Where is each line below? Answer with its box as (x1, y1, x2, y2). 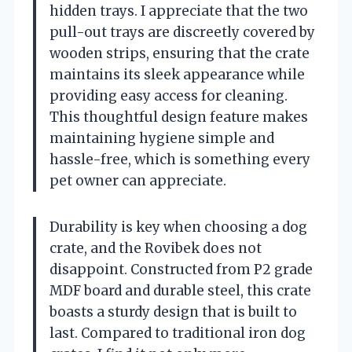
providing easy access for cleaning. (49, 86, 288, 104)
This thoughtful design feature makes (49, 108, 308, 126)
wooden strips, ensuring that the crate (49, 44, 310, 62)
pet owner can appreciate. (49, 171, 226, 189)
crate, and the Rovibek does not (49, 239, 262, 257)
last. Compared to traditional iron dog (49, 324, 306, 342)
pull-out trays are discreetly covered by (49, 23, 315, 41)
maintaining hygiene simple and (49, 129, 274, 147)
